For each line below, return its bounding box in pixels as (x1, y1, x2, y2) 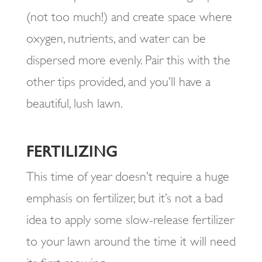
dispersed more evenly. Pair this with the (26, 53, 230, 67)
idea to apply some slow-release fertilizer (26, 212, 234, 227)
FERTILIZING (26, 143, 118, 160)
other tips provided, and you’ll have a (26, 74, 211, 89)
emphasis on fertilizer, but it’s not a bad (26, 191, 223, 205)
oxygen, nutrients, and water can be (26, 31, 206, 46)
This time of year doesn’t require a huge (26, 169, 229, 184)
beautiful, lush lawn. (26, 96, 123, 111)
